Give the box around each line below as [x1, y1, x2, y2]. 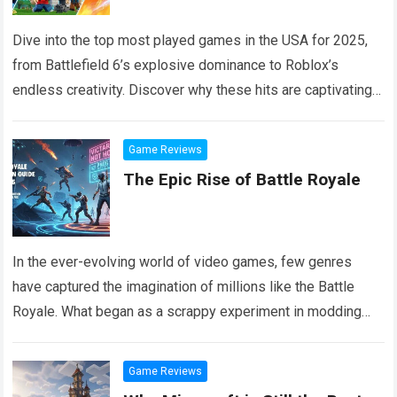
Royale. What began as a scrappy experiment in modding [12, 303, 362, 320]
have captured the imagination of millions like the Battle [12, 278, 355, 295]
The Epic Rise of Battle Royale [123, 169, 362, 190]
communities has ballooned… [12, 328, 196, 345]
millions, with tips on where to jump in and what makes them [12, 106, 383, 123]
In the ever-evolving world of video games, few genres [12, 253, 353, 270]
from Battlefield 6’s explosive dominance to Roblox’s [12, 57, 339, 74]
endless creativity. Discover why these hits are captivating [12, 82, 373, 98]
